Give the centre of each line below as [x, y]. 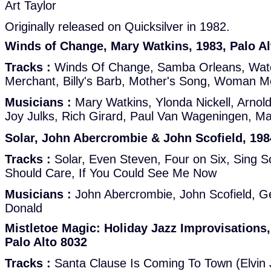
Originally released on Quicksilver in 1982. [117, 27]
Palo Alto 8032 [46, 242]
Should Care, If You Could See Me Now [111, 173]
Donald [24, 208]
